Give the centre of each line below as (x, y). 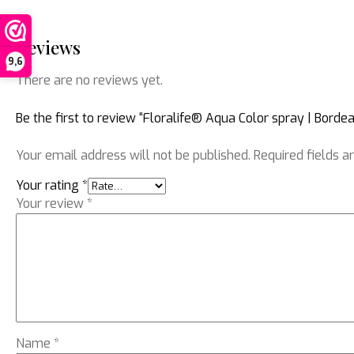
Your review (51, 203)
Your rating (49, 185)
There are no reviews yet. (89, 80)
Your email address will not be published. (133, 155)
